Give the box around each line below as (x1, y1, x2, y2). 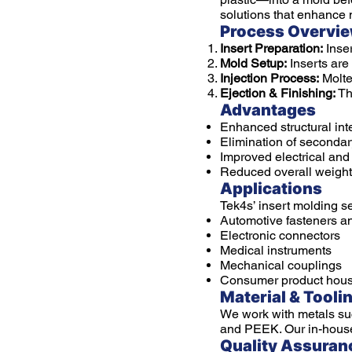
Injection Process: (220, 71, 319, 86)
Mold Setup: (220, 56, 287, 71)
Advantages (220, 101, 316, 119)
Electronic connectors (220, 228, 340, 243)
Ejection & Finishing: (220, 86, 335, 101)
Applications (220, 179, 322, 198)
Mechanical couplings (220, 258, 342, 273)
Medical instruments (220, 243, 332, 258)
